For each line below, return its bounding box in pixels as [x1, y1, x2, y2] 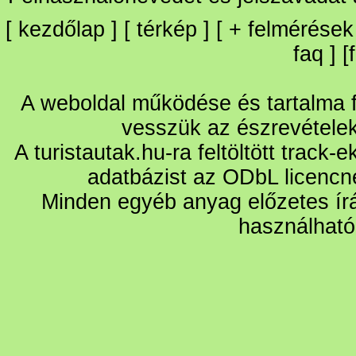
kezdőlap [18, 17, 105, 41]
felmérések [248, 17, 354, 41]
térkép [137, 17, 197, 41]
